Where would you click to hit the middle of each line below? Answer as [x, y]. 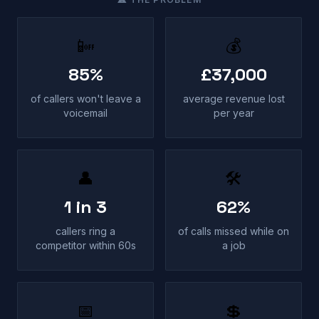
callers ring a [85, 231]
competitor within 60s [85, 245]
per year [234, 113]
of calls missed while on [234, 231]
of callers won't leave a [85, 99]
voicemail [85, 113]
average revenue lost [234, 99]
